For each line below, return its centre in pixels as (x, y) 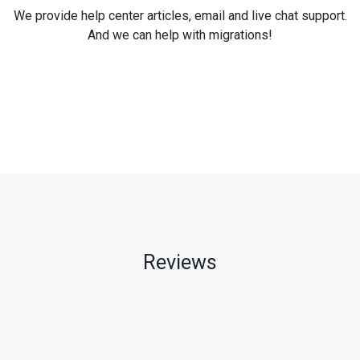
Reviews (180, 262)
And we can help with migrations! (180, 35)
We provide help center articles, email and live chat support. (180, 15)
